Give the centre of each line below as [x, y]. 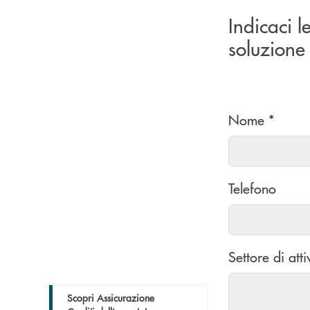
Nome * [252, 120]
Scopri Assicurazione [111, 298]
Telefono [252, 188]
